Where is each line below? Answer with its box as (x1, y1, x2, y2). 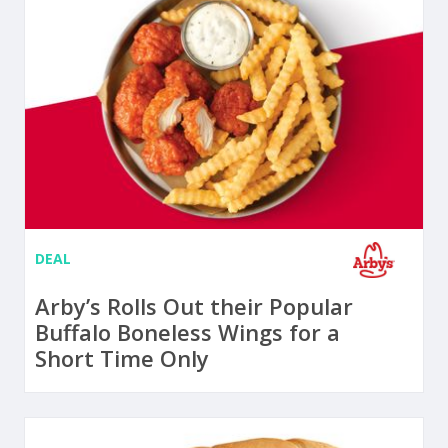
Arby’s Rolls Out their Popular (35, 291, 353, 322)
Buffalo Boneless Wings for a (35, 317, 340, 348)
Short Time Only (35, 343, 209, 374)
